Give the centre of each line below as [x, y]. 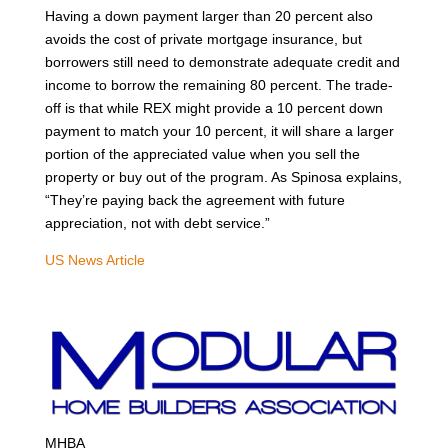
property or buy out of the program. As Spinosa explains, [223, 176]
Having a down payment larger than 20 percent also [208, 15]
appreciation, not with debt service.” [157, 222]
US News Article [94, 259]
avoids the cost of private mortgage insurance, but [203, 38]
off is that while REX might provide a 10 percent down [213, 107]
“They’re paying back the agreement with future [194, 199]
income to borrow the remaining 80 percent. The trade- [218, 84]
